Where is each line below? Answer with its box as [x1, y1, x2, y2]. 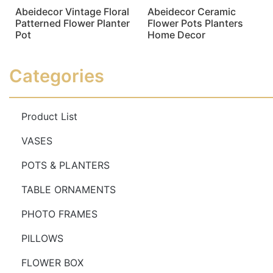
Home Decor [147, 28, 205, 41]
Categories [9, 65, 104, 87]
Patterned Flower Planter [15, 16, 130, 29]
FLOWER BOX [21, 256, 83, 269]
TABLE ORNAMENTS [21, 183, 116, 196]
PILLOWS [21, 232, 63, 244]
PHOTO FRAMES [21, 207, 97, 220]
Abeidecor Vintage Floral [15, 5, 129, 18]
